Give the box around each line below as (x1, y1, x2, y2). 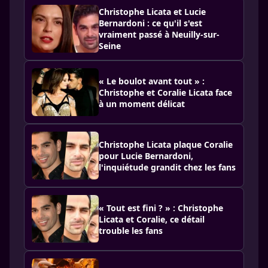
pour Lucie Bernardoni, (99, 150, 193, 162)
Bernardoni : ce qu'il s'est (99, 17, 202, 29)
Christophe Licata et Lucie (99, 6, 206, 17)
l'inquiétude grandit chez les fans (99, 161, 236, 173)
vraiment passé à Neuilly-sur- (99, 29, 220, 40)
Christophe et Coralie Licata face (99, 86, 232, 98)
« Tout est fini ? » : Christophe (99, 202, 223, 214)
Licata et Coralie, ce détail (99, 213, 205, 225)
